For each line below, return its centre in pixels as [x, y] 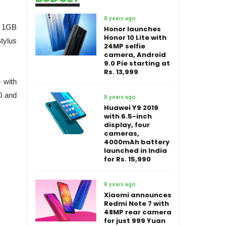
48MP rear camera [138, 212]
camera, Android [135, 55]
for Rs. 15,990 [127, 159]
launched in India [135, 151]
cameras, [122, 133]
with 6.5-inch [128, 116]
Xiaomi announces [138, 195]
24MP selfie [125, 46]
